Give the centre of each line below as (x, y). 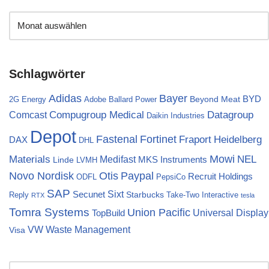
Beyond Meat (215, 99)
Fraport (195, 140)
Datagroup (230, 115)
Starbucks (145, 195)
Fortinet (158, 139)
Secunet (89, 195)
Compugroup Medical (97, 115)
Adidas (65, 99)
